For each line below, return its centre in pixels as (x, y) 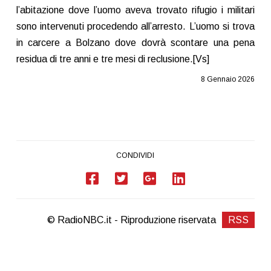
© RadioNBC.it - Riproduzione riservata (132, 220)
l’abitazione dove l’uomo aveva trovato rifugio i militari (135, 10)
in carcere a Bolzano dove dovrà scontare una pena (135, 42)
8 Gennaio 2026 (228, 79)
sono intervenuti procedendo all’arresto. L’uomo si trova (135, 26)
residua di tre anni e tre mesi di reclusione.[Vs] (113, 59)
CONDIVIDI (135, 155)
